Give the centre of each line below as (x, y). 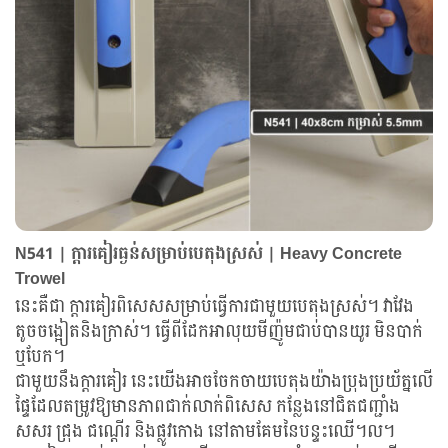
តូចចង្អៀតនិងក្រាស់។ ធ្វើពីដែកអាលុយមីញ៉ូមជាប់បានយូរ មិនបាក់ (219, 332)
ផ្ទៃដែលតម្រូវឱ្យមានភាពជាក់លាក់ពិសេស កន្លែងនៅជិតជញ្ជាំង (207, 407)
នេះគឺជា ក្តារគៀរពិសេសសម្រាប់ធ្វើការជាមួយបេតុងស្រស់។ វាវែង (214, 307)
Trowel (40, 279)
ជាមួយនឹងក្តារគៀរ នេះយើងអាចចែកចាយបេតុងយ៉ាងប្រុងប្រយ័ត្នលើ (224, 382)
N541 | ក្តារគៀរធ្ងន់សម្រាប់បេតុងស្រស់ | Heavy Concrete (208, 254)
